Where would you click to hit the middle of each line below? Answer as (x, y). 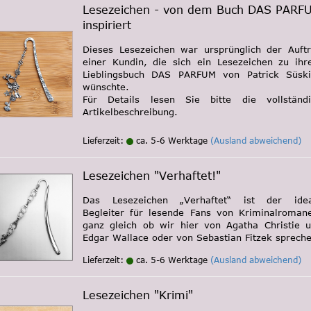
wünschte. (106, 87)
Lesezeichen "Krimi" (138, 295)
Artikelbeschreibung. (130, 112)
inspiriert (107, 25)
